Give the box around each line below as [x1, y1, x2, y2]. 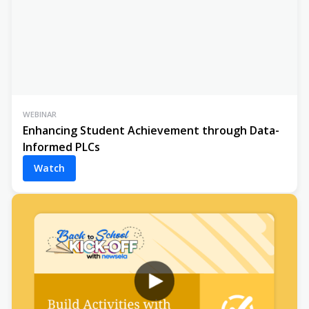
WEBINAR [23, 108, 57, 119]
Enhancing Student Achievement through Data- [23, 122, 279, 138]
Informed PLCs [23, 139, 100, 154]
